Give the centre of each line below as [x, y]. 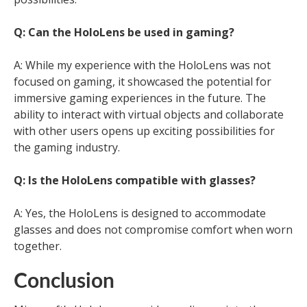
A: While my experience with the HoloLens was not [142, 65]
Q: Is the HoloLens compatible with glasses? [135, 180]
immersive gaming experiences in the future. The [140, 98]
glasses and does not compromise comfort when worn [153, 230]
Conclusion [64, 282]
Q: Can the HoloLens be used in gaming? [124, 32]
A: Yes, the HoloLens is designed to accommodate [140, 213]
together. [38, 246]
